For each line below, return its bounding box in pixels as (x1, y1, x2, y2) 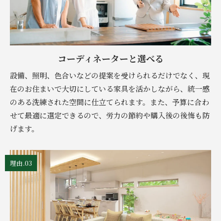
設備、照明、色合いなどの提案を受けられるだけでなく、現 (10, 70, 210, 81)
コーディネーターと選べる (57, 52, 164, 65)
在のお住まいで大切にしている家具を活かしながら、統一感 (10, 83, 210, 94)
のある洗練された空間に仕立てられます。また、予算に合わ (10, 97, 209, 108)
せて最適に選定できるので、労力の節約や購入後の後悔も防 (10, 110, 210, 121)
